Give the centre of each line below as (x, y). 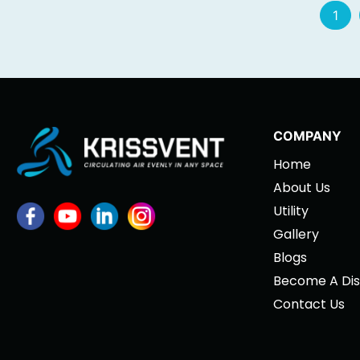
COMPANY (307, 136)
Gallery (296, 235)
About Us (302, 188)
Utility (291, 211)
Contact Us (309, 305)
